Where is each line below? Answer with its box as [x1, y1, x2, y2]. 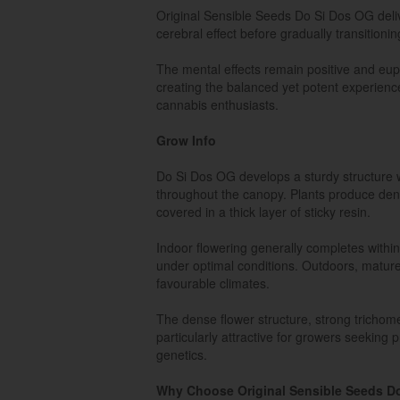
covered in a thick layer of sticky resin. [156, 203, 371, 221]
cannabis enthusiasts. [156, 96, 279, 113]
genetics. [156, 346, 207, 363]
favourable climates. [156, 274, 270, 292]
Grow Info [156, 131, 216, 149]
